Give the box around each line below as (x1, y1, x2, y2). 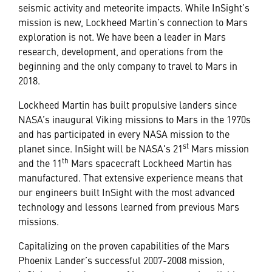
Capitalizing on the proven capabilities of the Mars (18, 239, 229, 253)
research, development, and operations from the (18, 44, 223, 58)
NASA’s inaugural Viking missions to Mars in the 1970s (18, 112, 251, 126)
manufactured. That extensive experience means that (18, 171, 243, 185)
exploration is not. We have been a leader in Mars (18, 30, 226, 44)
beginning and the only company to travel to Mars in (18, 59, 237, 73)
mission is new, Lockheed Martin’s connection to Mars (18, 15, 248, 29)
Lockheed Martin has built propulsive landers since (18, 98, 237, 112)
